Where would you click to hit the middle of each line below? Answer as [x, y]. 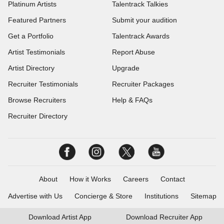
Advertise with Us [35, 196]
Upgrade [126, 68]
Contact [173, 179]
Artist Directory [31, 68]
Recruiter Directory [38, 116]
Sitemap [203, 196]
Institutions [161, 196]
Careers [136, 179]
